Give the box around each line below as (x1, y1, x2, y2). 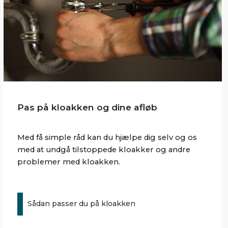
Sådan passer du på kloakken (27, 199, 136, 209)
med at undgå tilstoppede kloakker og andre (17, 145, 191, 155)
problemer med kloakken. (17, 157, 121, 167)
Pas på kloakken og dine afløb (17, 102, 158, 113)
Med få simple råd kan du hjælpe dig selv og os (17, 133, 197, 142)
